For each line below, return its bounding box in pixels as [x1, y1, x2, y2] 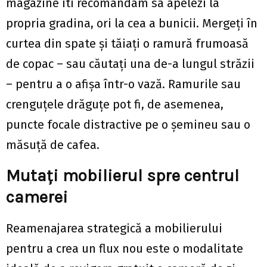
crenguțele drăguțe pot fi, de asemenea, [6, 97, 223, 111]
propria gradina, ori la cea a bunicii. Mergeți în [6, 15, 257, 30]
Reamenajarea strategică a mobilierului [6, 221, 222, 235]
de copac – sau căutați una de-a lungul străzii [6, 56, 254, 71]
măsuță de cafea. [6, 137, 100, 152]
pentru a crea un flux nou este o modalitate [6, 241, 243, 256]
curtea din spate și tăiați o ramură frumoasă [6, 36, 249, 51]
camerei [6, 187, 68, 207]
